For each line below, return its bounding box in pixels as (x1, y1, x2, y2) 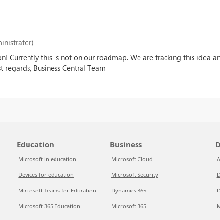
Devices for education (18, 171, 74, 178)
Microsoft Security (111, 171, 158, 178)
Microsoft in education (18, 155, 77, 163)
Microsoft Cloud (111, 155, 153, 163)
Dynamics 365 (111, 187, 146, 194)
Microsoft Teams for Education (18, 187, 97, 194)
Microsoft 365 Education (18, 202, 81, 210)
